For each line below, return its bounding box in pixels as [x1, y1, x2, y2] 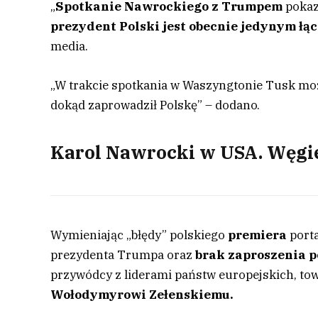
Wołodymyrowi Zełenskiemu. [50, 286, 234, 302]
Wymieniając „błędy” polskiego [50, 226, 229, 243]
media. [50, 38, 89, 55]
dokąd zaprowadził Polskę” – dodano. [50, 97, 261, 113]
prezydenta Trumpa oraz [50, 246, 196, 263]
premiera [228, 226, 287, 243]
